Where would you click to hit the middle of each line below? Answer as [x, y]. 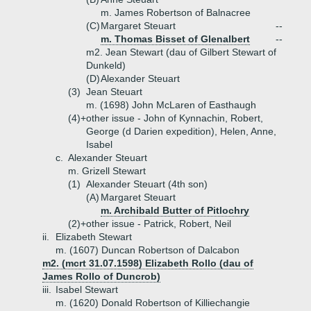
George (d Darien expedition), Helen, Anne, [181, 131]
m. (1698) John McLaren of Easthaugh [171, 105]
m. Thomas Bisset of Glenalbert [175, 39]
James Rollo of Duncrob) [101, 276]
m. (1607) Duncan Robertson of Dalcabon [148, 250]
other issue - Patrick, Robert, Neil [159, 224]
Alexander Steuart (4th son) [147, 184]
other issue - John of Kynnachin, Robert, [175, 118]
